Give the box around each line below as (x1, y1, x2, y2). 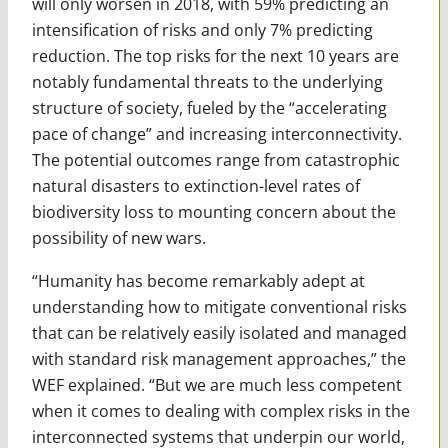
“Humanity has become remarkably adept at (31, 269, 365, 292)
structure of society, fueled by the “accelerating (31, 96, 387, 119)
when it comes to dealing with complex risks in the (31, 399, 410, 422)
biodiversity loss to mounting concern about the (31, 200, 396, 223)
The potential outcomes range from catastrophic (31, 148, 400, 171)
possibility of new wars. (31, 226, 206, 249)
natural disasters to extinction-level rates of (31, 174, 360, 197)
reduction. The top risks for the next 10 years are (31, 44, 399, 67)
